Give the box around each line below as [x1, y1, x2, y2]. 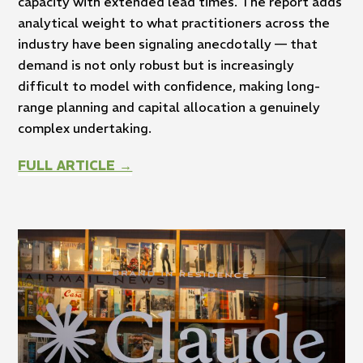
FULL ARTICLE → [18, 157, 133, 174]
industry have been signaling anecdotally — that [18, 36, 318, 53]
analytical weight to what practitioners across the [18, 15, 331, 32]
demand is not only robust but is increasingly [18, 57, 295, 74]
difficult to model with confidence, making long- [18, 78, 321, 95]
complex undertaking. [18, 120, 152, 137]
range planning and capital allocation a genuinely [18, 99, 321, 116]
